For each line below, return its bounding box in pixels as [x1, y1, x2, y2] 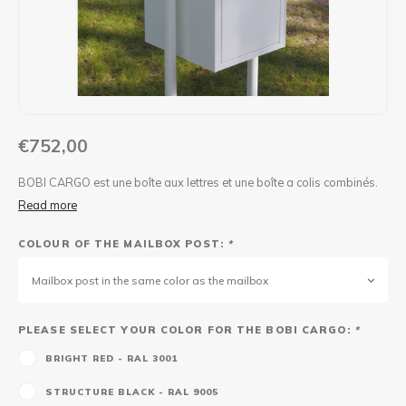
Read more [18, 198, 77, 212]
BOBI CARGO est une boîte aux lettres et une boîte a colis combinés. [18, 175, 378, 189]
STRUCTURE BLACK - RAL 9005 [45, 386, 218, 397]
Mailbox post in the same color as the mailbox [32, 273, 268, 287]
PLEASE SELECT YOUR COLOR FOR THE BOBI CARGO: [18, 324, 354, 336]
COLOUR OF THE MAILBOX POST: [18, 237, 227, 250]
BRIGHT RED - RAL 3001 [45, 353, 178, 363]
